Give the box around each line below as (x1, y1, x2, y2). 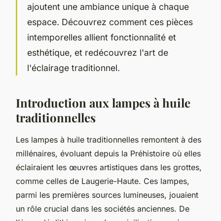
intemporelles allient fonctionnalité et (27, 32, 176, 42)
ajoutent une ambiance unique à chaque (27, 1, 189, 12)
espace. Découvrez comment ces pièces (27, 16, 193, 27)
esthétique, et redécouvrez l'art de (27, 47, 168, 58)
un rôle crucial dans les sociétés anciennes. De (16, 203, 189, 214)
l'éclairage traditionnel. (27, 62, 120, 73)
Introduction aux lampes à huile (16, 94, 190, 110)
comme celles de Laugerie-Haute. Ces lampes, (16, 176, 189, 186)
